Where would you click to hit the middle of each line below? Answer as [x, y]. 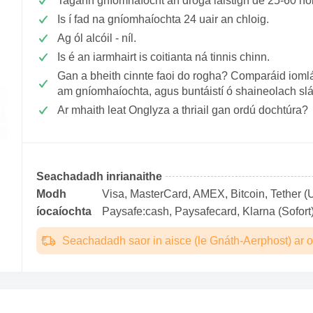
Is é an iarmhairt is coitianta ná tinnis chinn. [163, 57]
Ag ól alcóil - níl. [97, 38]
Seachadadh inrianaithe [99, 176]
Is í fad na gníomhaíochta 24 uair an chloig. [163, 19]
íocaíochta [64, 211]
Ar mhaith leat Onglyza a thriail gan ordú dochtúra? [183, 110]
